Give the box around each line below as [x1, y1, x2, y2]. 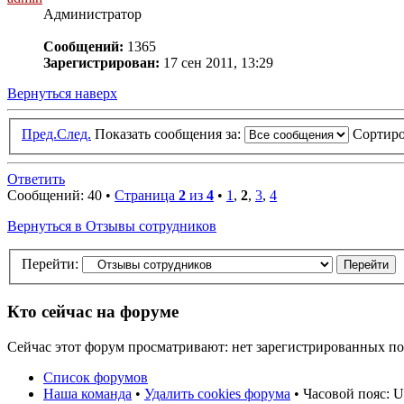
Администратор [43, 6, 142, 23]
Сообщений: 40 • [7, 187, 115, 203]
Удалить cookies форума [144, 385, 290, 401]
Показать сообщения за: [95, 125, 244, 142]
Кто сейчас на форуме [7, 302, 179, 322]
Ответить [7, 170, 65, 187]
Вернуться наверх [7, 86, 117, 102]
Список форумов [43, 369, 148, 385]
